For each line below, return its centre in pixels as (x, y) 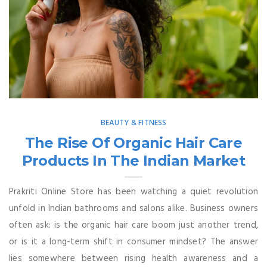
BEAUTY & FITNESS (133, 123)
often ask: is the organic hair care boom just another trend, (133, 225)
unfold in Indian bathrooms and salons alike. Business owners (133, 208)
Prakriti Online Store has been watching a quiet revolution (133, 192)
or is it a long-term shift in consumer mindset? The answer (133, 242)
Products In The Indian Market (133, 160)
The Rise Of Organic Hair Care (133, 142)
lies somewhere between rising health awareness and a (133, 258)
